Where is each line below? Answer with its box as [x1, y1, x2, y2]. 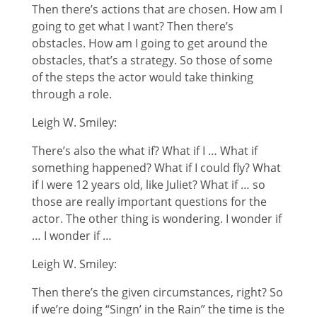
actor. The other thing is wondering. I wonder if [31, 210, 282, 226]
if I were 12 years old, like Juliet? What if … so [31, 176, 265, 192]
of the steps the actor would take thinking [31, 69, 253, 85]
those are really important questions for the [31, 193, 267, 209]
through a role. [31, 86, 112, 102]
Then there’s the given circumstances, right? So [31, 284, 283, 300]
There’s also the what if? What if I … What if [31, 142, 258, 158]
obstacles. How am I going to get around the [31, 35, 267, 51]
